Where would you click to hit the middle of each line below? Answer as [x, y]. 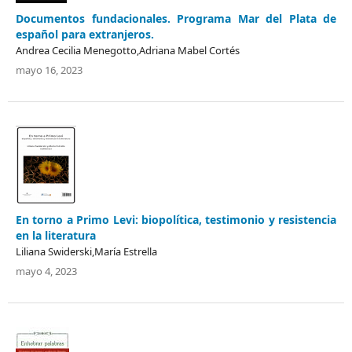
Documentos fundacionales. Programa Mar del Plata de [176, 18]
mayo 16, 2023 [49, 70]
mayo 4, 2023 [46, 271]
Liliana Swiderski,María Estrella [86, 251]
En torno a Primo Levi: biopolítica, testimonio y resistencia [176, 219]
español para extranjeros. [85, 34]
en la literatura [56, 235]
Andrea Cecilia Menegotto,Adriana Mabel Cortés [128, 50]
